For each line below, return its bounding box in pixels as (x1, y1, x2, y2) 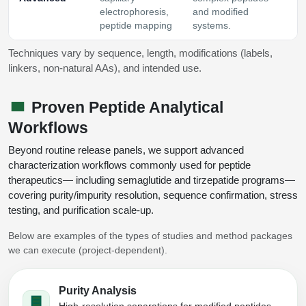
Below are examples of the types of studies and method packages (8, 229, 292, 241)
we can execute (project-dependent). (8, 244, 167, 255)
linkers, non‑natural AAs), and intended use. (8, 61, 201, 74)
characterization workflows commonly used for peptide (8, 158, 251, 171)
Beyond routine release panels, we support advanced (8, 143, 244, 156)
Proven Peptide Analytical (27, 98, 223, 116)
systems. (193, 20, 231, 31)
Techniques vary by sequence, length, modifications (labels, (8, 46, 273, 59)
